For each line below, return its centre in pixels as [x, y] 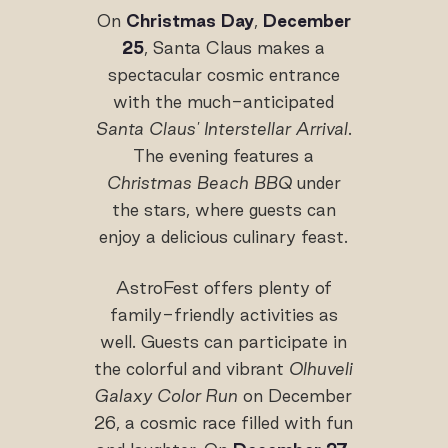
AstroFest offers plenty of [223, 287]
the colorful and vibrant [192, 368]
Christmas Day [189, 20]
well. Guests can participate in [224, 341]
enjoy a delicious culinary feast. [224, 236]
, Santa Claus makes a [235, 47]
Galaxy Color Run [167, 395]
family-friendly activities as [223, 314]
